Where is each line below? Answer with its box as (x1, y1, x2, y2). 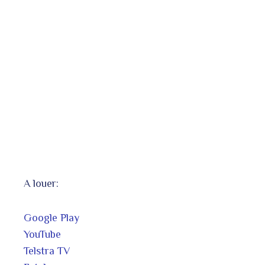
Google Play (24, 212, 79, 224)
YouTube (24, 228, 61, 240)
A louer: (24, 177, 59, 189)
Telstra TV (24, 245, 70, 257)
